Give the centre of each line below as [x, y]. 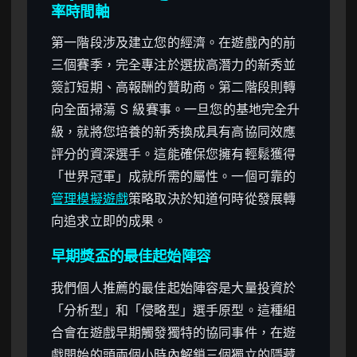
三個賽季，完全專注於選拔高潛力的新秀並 [174, 65]
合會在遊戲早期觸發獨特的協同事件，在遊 [174, 332]
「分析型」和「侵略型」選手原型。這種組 [174, 310]
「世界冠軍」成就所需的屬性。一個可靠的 [174, 177]
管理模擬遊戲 [90, 199]
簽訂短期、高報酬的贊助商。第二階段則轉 [174, 87]
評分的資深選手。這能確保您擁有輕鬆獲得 [174, 154]
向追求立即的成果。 [109, 221]
